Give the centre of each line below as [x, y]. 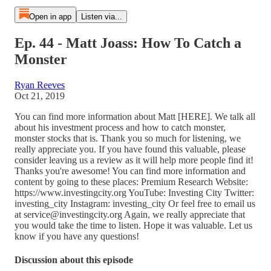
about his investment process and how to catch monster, [120, 127]
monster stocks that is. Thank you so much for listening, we [128, 138]
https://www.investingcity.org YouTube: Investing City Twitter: [134, 192]
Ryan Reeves [40, 85]
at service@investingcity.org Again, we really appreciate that [130, 214]
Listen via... [101, 17]
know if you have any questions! [77, 236]
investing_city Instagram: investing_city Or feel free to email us [135, 203]
